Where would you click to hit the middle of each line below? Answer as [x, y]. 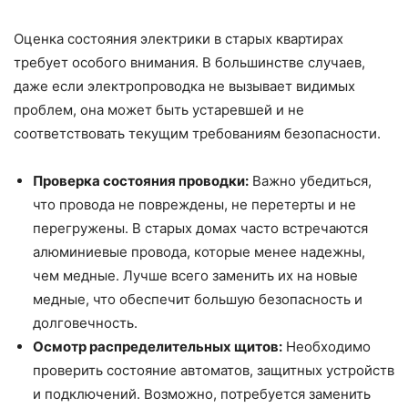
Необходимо [326, 346]
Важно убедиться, [310, 180]
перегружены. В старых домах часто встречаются [200, 228]
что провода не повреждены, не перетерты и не [194, 204]
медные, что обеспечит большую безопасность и [198, 299]
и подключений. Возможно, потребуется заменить [202, 393]
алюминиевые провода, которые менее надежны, [199, 251]
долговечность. [85, 322]
